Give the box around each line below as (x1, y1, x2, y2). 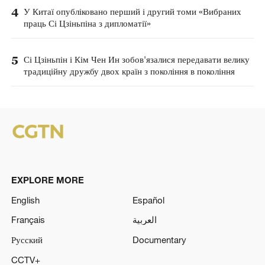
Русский (11, 234, 43, 245)
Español (132, 194, 164, 205)
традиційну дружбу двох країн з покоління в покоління (23, 65, 235, 76)
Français (11, 214, 45, 225)
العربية (132, 214, 157, 225)
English (11, 194, 40, 205)
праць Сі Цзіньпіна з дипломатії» (23, 18, 151, 29)
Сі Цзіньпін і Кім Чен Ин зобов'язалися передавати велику (23, 53, 250, 64)
